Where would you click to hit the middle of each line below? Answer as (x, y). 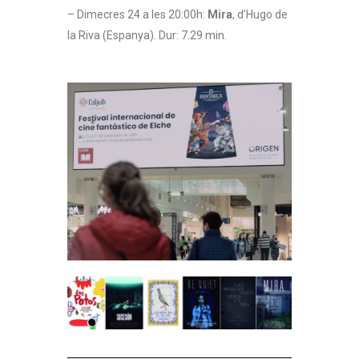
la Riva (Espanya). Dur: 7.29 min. (147, 35)
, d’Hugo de (260, 14)
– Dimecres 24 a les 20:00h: (137, 14)
